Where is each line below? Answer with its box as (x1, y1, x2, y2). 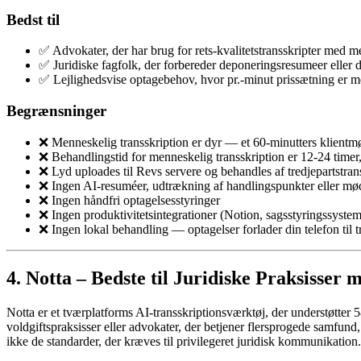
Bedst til (6, 10, 60, 28)
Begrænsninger (6, 102, 106, 120)
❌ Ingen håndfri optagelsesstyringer (39, 193, 220, 207)
